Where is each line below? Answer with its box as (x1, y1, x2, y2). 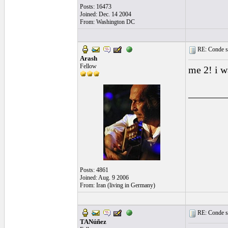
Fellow (80, 63, 97, 70)
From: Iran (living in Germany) (80, 182, 155, 189)
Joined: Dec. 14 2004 (80, 11, 131, 18)
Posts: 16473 (80, 3, 111, 10)
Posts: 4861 (80, 166, 108, 174)
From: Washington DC (80, 18, 135, 25)
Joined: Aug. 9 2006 (80, 174, 129, 181)
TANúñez (80, 218, 106, 225)
